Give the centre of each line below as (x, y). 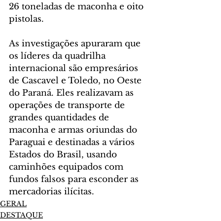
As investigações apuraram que (76, 44)
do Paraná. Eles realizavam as (73, 93)
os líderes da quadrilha (58, 56)
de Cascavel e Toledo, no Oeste (76, 81)
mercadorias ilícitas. (52, 192)
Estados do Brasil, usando (64, 155)
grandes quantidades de (60, 118)
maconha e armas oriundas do (74, 130)
